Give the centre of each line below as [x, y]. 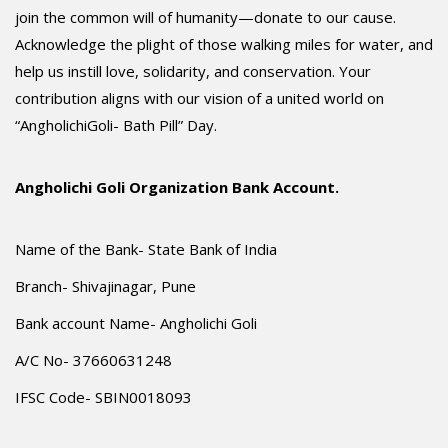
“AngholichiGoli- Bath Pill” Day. [116, 124]
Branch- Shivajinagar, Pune [105, 285]
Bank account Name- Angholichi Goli [136, 322]
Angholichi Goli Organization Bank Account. [177, 186]
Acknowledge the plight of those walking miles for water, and [224, 43]
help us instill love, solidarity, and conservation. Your [193, 70]
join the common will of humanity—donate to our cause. [205, 16]
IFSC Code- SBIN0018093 [103, 396]
